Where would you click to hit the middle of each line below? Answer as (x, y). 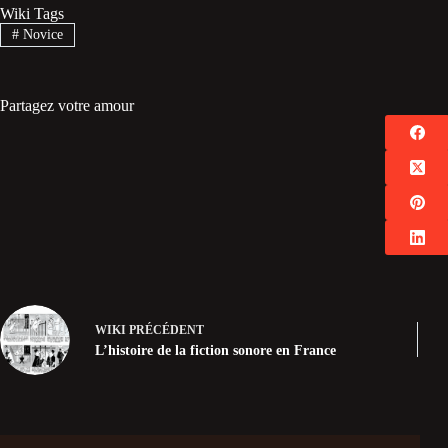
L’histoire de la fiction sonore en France (215, 351)
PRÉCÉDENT (165, 330)
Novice (40, 34)
